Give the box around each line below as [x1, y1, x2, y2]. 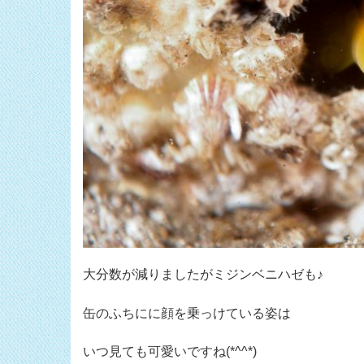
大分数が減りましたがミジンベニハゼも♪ [83, 267, 323, 282]
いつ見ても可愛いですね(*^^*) [83, 344, 257, 358]
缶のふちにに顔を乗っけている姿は [83, 305, 291, 320]
